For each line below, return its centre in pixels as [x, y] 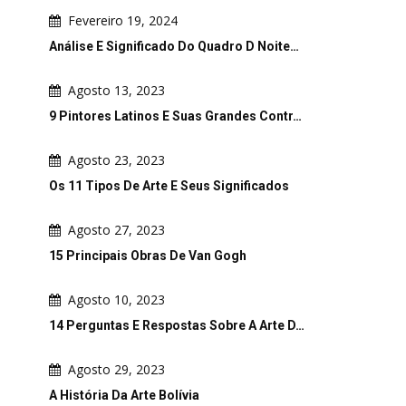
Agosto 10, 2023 [116, 299]
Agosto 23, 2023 [116, 159]
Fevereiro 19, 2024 [123, 20]
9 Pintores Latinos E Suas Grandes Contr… [175, 116]
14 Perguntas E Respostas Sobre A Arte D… [177, 325]
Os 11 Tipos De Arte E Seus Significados [169, 185]
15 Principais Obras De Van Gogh [148, 255]
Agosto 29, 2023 [116, 369]
